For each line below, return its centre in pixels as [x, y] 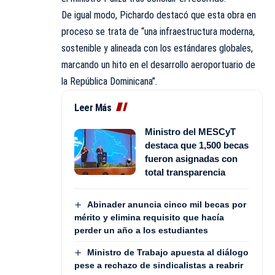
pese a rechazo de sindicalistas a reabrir [159, 265]
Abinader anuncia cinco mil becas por [166, 204]
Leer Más [93, 107]
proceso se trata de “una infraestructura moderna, [158, 31]
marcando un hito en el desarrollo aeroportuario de [158, 64]
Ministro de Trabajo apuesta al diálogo [168, 252]
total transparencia [185, 172]
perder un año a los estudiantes [141, 230]
